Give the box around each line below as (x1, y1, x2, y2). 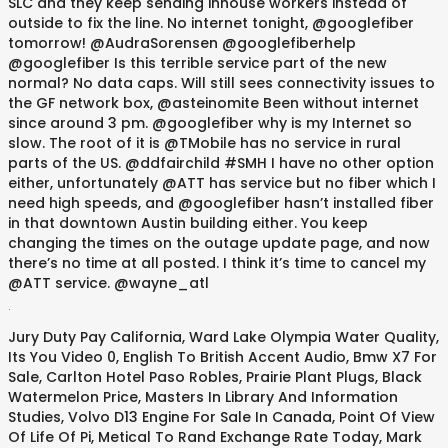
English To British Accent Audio (123, 347, 346, 367)
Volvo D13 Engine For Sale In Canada (68, 407, 332, 427)
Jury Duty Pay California (8, 327, 182, 347)
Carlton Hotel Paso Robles (46, 367, 239, 387)
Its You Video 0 (8, 347, 116, 367)
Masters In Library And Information (145, 387, 398, 407)
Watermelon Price (8, 387, 138, 407)
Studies (8, 407, 61, 427)
